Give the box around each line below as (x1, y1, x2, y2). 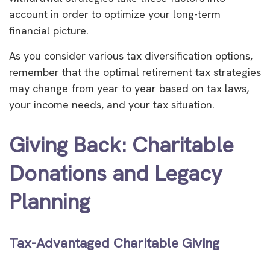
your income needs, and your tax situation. (9, 97, 215, 111)
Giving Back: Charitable (9, 130, 234, 159)
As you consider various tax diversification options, (9, 48, 253, 63)
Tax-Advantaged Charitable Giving (9, 233, 219, 252)
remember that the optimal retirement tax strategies (9, 64, 261, 79)
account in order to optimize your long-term (9, 7, 221, 21)
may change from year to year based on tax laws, (9, 81, 249, 95)
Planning (9, 187, 90, 216)
